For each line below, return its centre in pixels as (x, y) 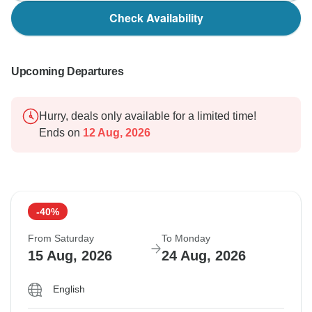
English (69, 289)
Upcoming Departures (68, 72)
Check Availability (156, 18)
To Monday (186, 239)
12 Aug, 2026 (115, 133)
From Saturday (61, 239)
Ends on (60, 133)
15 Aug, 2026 (70, 256)
